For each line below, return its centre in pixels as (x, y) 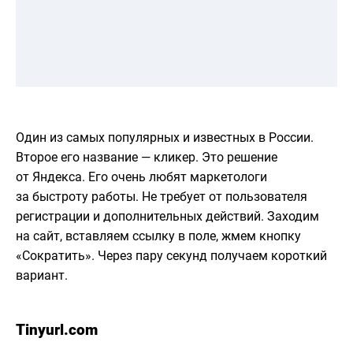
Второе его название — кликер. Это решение (147, 158)
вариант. (42, 276)
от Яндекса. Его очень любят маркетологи (141, 177)
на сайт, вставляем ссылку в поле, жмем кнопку (158, 236)
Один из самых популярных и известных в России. (165, 138)
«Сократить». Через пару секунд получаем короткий (171, 256)
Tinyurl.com (57, 330)
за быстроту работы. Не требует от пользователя (162, 197)
